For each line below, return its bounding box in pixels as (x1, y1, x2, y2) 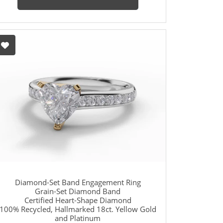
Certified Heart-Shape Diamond (24, 195, 131, 206)
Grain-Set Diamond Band (35, 186, 120, 197)
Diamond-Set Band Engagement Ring (14, 177, 141, 188)
